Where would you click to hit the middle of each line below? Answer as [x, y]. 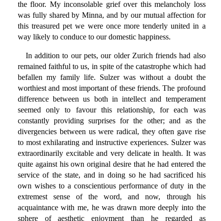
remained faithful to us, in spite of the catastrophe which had [111, 67]
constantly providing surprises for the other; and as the [111, 121]
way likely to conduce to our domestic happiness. [94, 37]
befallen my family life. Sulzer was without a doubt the [111, 77]
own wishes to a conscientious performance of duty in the [111, 186]
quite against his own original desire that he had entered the [111, 164]
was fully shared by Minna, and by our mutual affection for [111, 15]
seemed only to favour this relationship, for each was [111, 110]
